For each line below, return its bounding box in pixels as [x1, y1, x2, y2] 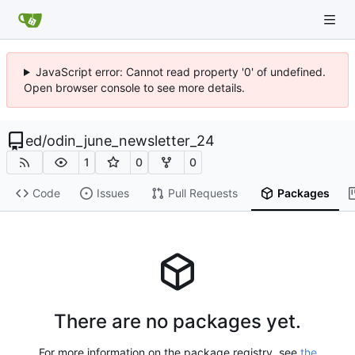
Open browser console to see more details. [24, 81, 245, 94]
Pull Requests [167, 186, 238, 200]
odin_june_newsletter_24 [47, 132, 215, 149]
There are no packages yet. [54, 310, 301, 334]
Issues [96, 186, 129, 200]
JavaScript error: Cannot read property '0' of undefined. [35, 65, 326, 78]
